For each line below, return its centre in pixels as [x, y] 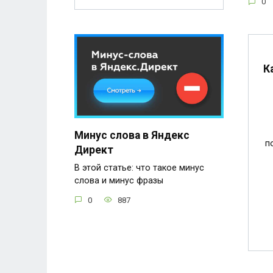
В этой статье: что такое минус [139, 168]
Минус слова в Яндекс [132, 135]
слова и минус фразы [119, 180]
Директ [94, 150]
